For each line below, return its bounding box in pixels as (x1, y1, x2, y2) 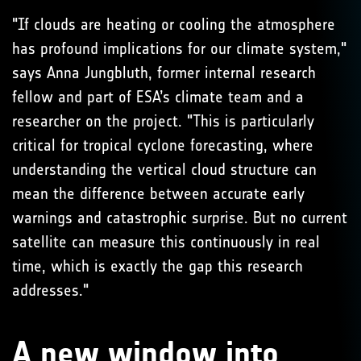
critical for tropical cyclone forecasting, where (12, 135, 313, 155)
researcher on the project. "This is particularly (12, 110, 314, 131)
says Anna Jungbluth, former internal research (12, 62, 316, 82)
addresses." (12, 280, 89, 300)
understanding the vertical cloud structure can (12, 159, 317, 179)
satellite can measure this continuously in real (12, 231, 320, 251)
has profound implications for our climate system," (12, 38, 346, 58)
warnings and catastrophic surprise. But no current (12, 207, 347, 227)
